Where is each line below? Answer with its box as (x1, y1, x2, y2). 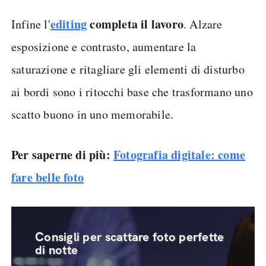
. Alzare (183, 16, 223, 32)
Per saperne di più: (11, 146, 113, 163)
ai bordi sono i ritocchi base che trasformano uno (11, 84, 253, 100)
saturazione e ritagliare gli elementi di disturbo (11, 61, 245, 77)
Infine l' (11, 16, 50, 32)
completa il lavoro (87, 15, 184, 33)
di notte (35, 242, 78, 258)
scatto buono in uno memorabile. (11, 106, 174, 122)
